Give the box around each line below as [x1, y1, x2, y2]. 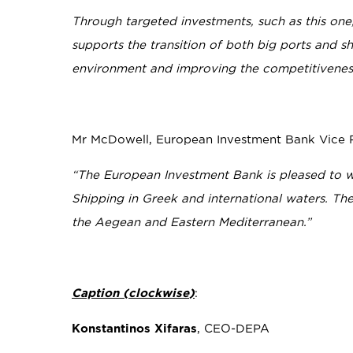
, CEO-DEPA [197, 321, 270, 336]
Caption [72, 286, 120, 300]
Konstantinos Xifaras [72, 321, 198, 336]
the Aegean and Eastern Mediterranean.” [72, 215, 312, 229]
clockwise [128, 286, 190, 300]
